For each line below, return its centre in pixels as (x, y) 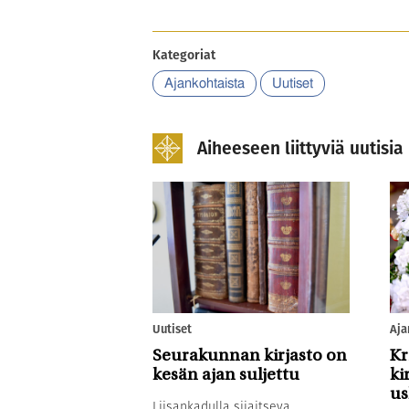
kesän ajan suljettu (226, 375)
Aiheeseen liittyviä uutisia (300, 149)
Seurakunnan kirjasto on (250, 356)
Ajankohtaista (204, 83)
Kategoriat (184, 54)
